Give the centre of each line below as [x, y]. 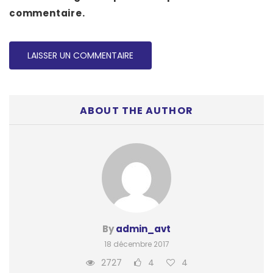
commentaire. [47, 13]
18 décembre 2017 [136, 244]
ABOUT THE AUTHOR [136, 111]
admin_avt [143, 229]
